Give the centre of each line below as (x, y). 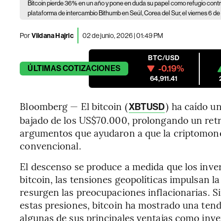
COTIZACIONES (92, 68)
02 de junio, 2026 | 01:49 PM (123, 35)
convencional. (51, 146)
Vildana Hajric (52, 36)
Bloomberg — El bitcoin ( (74, 106)
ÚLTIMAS (44, 68)
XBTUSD (147, 107)
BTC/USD (164, 58)
